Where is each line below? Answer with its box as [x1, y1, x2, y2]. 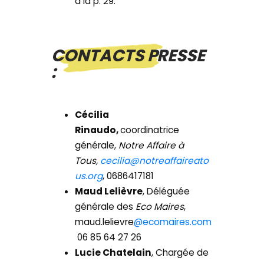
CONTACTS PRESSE [51, 44, 205, 68]
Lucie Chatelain [75, 246, 152, 259]
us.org [75, 170, 103, 183]
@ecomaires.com [134, 216, 212, 229]
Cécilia [75, 108, 110, 121]
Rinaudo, [75, 124, 121, 137]
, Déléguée [143, 185, 190, 198]
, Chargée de [151, 246, 209, 259]
